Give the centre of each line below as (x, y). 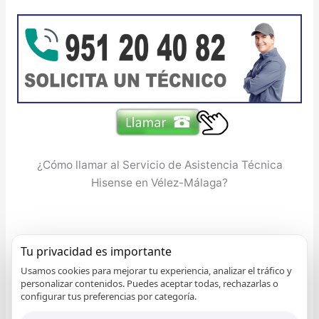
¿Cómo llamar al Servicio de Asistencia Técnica (159, 165)
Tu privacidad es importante (96, 251)
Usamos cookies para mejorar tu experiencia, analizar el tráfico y (156, 271)
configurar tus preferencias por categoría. (109, 296)
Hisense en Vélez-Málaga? (159, 183)
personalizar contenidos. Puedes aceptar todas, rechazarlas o (150, 283)
